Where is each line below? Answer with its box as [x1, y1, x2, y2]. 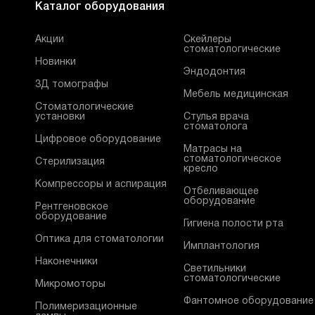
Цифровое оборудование [35, 135, 161, 144]
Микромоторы [35, 280, 105, 289]
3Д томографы [35, 80, 108, 89]
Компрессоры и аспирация [35, 180, 167, 189]
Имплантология [184, 242, 260, 251]
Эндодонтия [184, 67, 246, 77]
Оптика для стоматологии [35, 235, 164, 244]
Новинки [35, 58, 76, 67]
